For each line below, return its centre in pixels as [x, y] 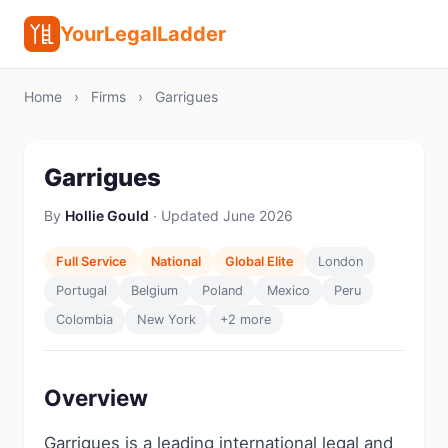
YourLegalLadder [143, 34]
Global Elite [259, 261]
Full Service [91, 261]
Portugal [81, 290]
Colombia [84, 319]
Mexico [288, 290]
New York [166, 319]
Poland [222, 290]
